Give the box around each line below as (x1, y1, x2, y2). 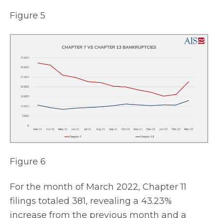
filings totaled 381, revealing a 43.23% (10, 196, 172, 207)
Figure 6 (10, 156, 46, 167)
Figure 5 (10, 10, 45, 21)
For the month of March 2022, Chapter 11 (10, 182, 186, 193)
